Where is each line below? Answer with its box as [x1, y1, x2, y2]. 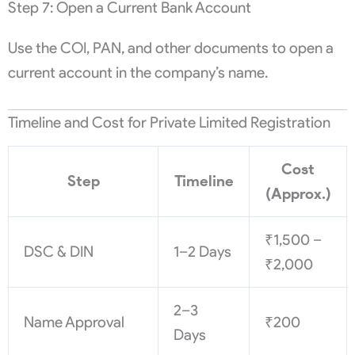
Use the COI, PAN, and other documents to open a [8, 39, 334, 58]
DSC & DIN [24, 242, 94, 261]
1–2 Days [174, 242, 232, 261]
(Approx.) [265, 184, 331, 203]
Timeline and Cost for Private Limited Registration [8, 113, 330, 132]
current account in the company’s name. [8, 63, 268, 82]
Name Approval [24, 312, 125, 331]
